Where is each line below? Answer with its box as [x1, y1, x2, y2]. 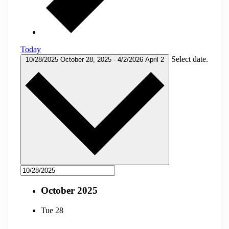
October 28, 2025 [60, 56, 113, 64]
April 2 [145, 56, 164, 64]
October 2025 [41, 185, 98, 196]
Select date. [171, 55, 208, 64]
